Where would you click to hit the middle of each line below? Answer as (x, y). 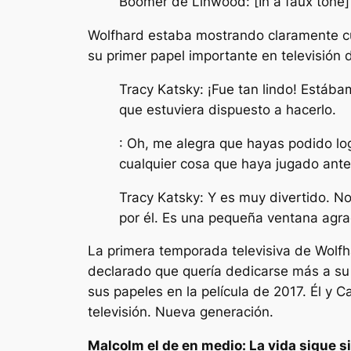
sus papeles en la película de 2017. (199, 292)
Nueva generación (212, 312)
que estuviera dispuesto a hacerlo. (228, 110)
